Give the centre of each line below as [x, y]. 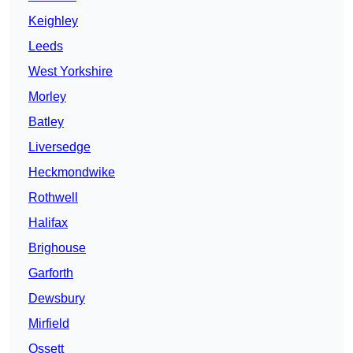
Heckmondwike [72, 173]
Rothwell [53, 198]
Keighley [53, 21]
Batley [46, 122]
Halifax [48, 223]
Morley [47, 97]
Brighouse [57, 248]
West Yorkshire [71, 72]
